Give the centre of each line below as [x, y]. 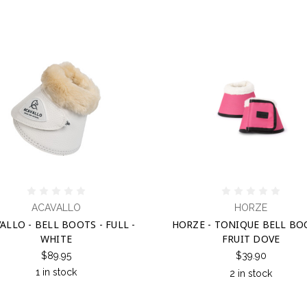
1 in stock [56, 272]
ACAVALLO [56, 207]
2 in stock [251, 273]
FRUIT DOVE [251, 238]
